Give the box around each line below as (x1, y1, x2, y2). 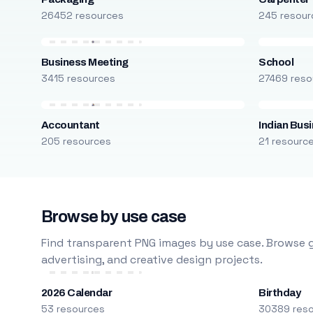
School (259, 57, 294, 68)
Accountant (41, 119, 100, 131)
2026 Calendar (41, 287, 112, 298)
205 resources (41, 135, 111, 147)
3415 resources (41, 72, 115, 85)
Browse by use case (41, 208, 187, 226)
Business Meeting (41, 57, 129, 68)
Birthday (259, 287, 301, 298)
